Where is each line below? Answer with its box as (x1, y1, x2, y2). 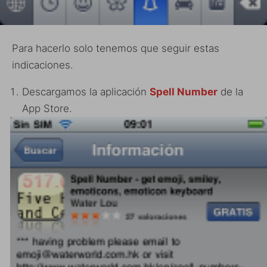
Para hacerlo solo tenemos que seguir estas (12, 42, 219, 54)
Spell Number (150, 85, 218, 98)
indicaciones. (12, 58, 73, 71)
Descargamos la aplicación (22, 85, 150, 98)
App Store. (22, 102, 72, 114)
